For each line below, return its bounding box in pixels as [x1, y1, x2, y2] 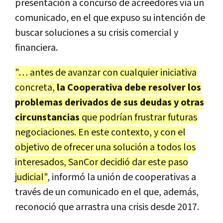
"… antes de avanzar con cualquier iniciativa [15, 66, 197, 79]
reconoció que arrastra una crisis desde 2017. [15, 200, 199, 214]
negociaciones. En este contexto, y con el [15, 125, 186, 139]
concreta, [15, 81, 55, 94]
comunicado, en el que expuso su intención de [15, 11, 205, 24]
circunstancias [15, 111, 82, 124]
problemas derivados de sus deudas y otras [15, 96, 204, 109]
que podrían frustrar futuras [82, 111, 197, 124]
